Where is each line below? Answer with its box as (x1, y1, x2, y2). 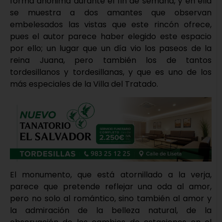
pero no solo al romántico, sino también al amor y (10, 192, 212, 204)
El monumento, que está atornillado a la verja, (10, 168, 212, 180)
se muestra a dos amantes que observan (10, 6, 212, 18)
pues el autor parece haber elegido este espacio (10, 30, 212, 42)
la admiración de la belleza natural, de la (10, 204, 212, 216)
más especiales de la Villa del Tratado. (10, 78, 158, 90)
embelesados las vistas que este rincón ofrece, (10, 18, 212, 30)
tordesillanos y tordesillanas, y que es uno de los (10, 66, 212, 78)
